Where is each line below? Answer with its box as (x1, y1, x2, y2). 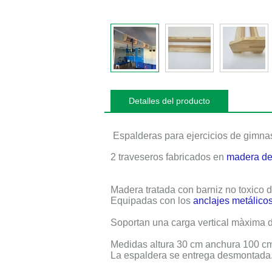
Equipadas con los (110, 195, 193, 206)
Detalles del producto (129, 96, 210, 106)
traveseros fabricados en (116, 152, 226, 162)
